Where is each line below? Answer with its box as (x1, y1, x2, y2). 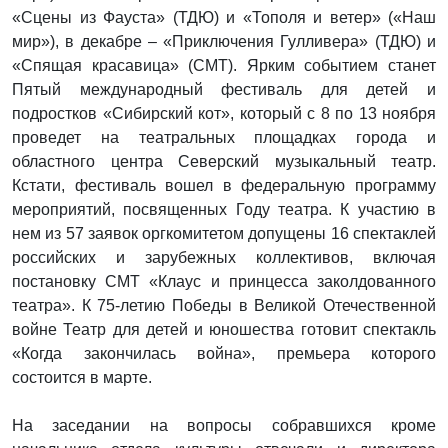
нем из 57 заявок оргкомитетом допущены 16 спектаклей (12, 224, 436, 242)
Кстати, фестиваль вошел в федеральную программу (12, 176, 436, 194)
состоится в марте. (12, 368, 152, 386)
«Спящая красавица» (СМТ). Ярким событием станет (12, 56, 436, 74)
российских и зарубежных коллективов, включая (12, 248, 436, 266)
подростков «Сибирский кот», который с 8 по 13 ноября (12, 104, 436, 122)
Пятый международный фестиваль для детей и (12, 80, 436, 98)
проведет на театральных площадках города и (12, 128, 436, 146)
